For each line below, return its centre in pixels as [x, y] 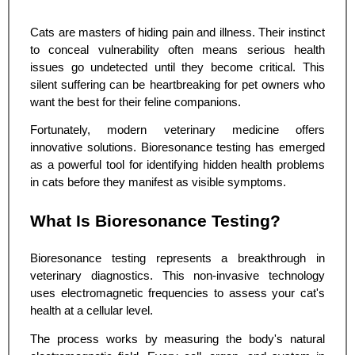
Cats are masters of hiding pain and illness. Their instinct [177, 33]
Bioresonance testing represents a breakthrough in [177, 259]
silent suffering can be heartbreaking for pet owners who [177, 85]
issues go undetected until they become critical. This [177, 68]
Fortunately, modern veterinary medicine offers [177, 130]
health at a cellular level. [92, 311]
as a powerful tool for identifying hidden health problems [177, 165]
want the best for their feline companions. [136, 103]
